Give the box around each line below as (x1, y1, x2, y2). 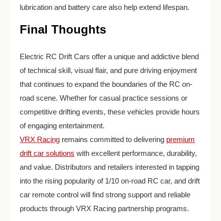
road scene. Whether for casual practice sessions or (20, 93, 187, 102)
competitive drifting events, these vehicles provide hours (20, 107, 200, 116)
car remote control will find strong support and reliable (20, 190, 190, 199)
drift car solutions (20, 148, 74, 157)
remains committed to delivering (60, 135, 166, 144)
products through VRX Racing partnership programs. (20, 204, 189, 213)
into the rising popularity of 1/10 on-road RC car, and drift (20, 176, 200, 185)
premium (166, 135, 195, 144)
